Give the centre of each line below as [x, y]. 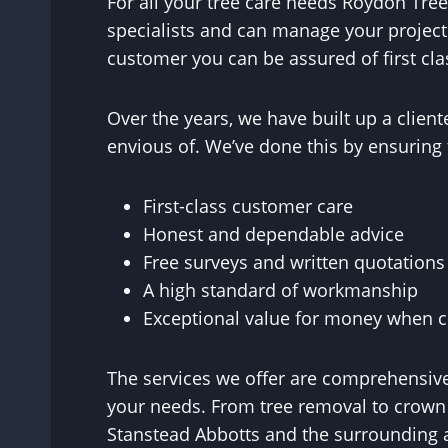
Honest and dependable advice [273, 234]
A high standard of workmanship [280, 290]
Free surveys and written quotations [294, 262]
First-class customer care [248, 206]
